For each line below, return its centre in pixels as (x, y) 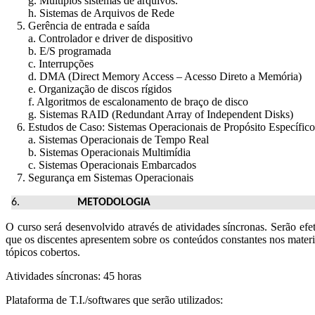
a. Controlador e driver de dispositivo (99, 38)
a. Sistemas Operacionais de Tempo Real (107, 139)
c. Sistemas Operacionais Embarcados (101, 165)
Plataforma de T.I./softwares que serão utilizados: (114, 300)
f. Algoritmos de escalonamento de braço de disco (127, 101)
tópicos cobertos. (43, 252)
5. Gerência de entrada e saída (78, 25)
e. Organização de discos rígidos (89, 89)
